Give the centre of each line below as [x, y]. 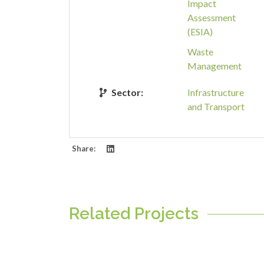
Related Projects [134, 214]
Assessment [212, 17]
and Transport [216, 106]
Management [214, 66]
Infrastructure [216, 92]
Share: [84, 148]
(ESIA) [200, 32]
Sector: [127, 92]
